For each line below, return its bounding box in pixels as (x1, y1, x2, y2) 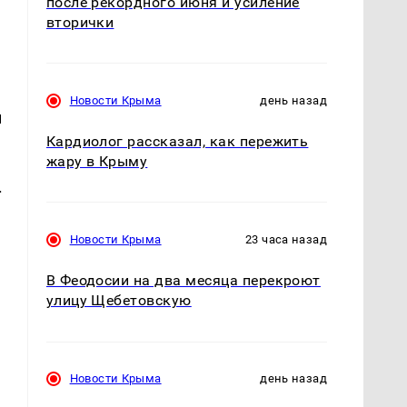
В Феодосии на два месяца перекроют (45, 272, 321, 290)
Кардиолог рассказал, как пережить (45, 133, 309, 151)
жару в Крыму (45, 153, 148, 171)
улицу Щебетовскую (45, 292, 192, 310)
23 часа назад (245, 233, 327, 247)
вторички (45, 14, 114, 31)
